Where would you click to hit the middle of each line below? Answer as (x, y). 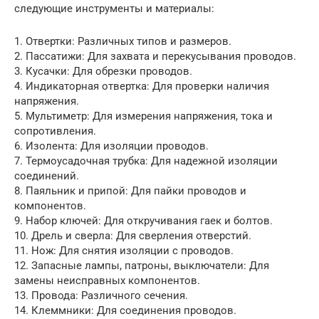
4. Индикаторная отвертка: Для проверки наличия (142, 86)
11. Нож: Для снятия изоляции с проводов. (124, 250)
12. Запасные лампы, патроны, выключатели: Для (142, 265)
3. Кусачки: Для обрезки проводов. (103, 71)
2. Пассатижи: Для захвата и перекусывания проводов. (155, 56)
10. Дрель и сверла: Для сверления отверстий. (133, 235)
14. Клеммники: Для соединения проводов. (125, 310)
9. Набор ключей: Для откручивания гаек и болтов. (143, 220)
